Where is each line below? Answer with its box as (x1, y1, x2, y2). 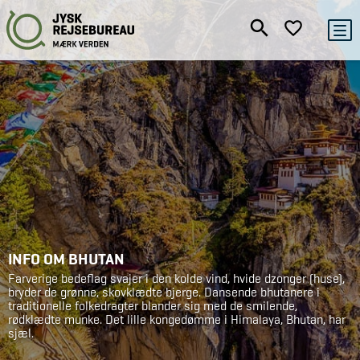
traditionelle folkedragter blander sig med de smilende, (8, 297, 297, 314)
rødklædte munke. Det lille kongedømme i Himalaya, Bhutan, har (8, 311, 346, 328)
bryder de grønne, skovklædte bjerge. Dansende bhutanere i (8, 284, 320, 301)
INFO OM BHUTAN (8, 248, 125, 269)
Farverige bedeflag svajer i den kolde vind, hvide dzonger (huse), (8, 270, 345, 287)
